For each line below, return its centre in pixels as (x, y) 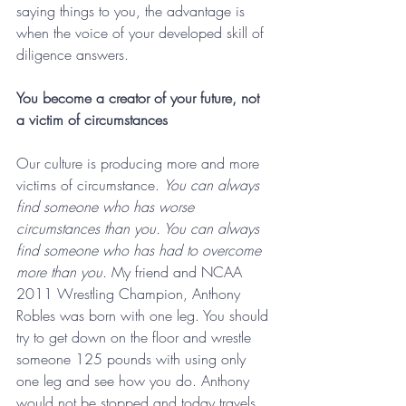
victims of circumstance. (90, 185)
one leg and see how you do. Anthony (135, 381)
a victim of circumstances (92, 120)
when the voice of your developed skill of (142, 33)
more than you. (62, 272)
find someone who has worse (107, 207)
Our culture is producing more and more (140, 164)
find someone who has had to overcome (141, 251)
